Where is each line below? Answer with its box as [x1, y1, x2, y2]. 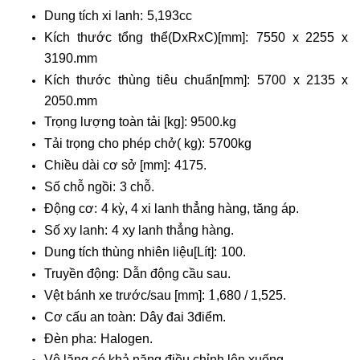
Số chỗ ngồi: [44, 179, 116, 194]
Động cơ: [44, 201, 97, 215]
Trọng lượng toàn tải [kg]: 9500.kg [44, 114, 236, 129]
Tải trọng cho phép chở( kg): [44, 136, 205, 150]
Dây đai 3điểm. [140, 309, 226, 324]
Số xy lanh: [44, 223, 108, 237]
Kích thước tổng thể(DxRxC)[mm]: [44, 30, 249, 44]
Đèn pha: [44, 331, 96, 346]
